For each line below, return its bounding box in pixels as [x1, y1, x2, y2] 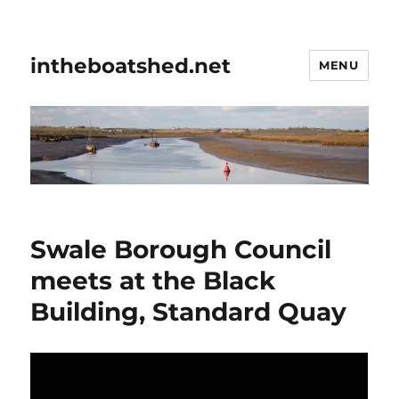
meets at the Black [30, 265, 276, 297]
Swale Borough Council [30, 234, 332, 265]
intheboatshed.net [30, 53, 232, 78]
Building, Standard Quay [30, 297, 347, 328]
